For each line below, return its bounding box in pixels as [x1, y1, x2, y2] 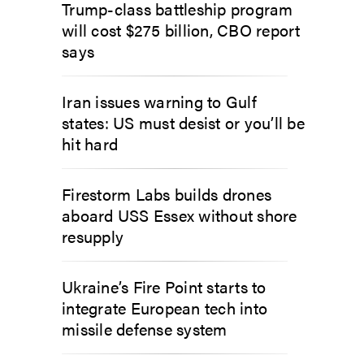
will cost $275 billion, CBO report [62, 17, 301, 41]
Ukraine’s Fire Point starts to [62, 274, 266, 298]
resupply [62, 223, 123, 248]
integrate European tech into [62, 295, 267, 319]
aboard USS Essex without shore [62, 202, 297, 227]
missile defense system [62, 316, 227, 340]
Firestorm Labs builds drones [62, 181, 271, 206]
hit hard [62, 131, 118, 155]
